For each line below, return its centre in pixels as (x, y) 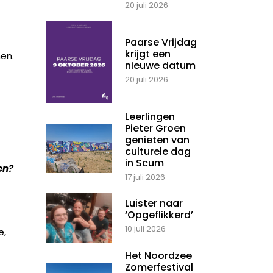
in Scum (144, 163)
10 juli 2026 (145, 229)
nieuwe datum (160, 66)
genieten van (157, 140)
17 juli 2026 (145, 177)
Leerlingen (150, 117)
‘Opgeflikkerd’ (159, 215)
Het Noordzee (158, 256)
